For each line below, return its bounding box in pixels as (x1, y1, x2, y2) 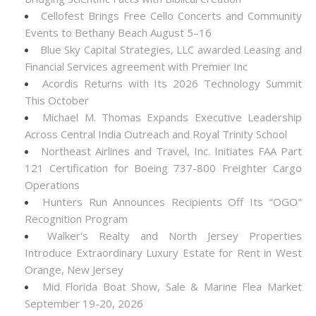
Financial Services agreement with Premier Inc (25, 59, 248, 73)
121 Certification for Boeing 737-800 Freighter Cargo (25, 161, 302, 175)
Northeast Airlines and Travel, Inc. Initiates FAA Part (41, 144, 302, 158)
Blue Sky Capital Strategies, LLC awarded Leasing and (39, 42, 302, 56)
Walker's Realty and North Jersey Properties (47, 229, 302, 243)
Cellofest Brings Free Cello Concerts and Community (41, 8, 302, 23)
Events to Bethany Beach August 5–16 (25, 25, 212, 39)
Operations (25, 178, 80, 192)
